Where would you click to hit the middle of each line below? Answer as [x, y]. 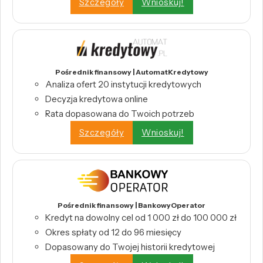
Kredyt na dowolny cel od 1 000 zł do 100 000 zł [141, 217]
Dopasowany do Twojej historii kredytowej [130, 247]
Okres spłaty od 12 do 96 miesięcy [113, 232]
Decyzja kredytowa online [97, 99]
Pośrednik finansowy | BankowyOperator [131, 205]
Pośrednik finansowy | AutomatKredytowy [131, 72]
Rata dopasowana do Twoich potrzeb [120, 113]
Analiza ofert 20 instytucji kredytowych [123, 84]
